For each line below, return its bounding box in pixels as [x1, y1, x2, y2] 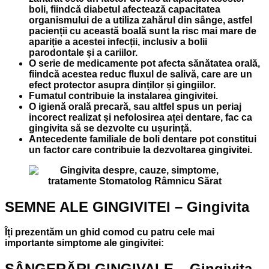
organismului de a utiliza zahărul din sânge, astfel [29, 14, 252, 25]
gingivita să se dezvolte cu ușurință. [29, 122, 192, 133]
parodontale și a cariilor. [29, 47, 138, 58]
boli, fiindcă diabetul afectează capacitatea [29, 4, 220, 14]
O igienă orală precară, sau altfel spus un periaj [29, 101, 241, 112]
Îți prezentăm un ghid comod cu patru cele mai [5, 227, 214, 238]
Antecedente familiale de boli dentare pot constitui [29, 133, 256, 144]
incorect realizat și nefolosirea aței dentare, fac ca [29, 112, 252, 122]
